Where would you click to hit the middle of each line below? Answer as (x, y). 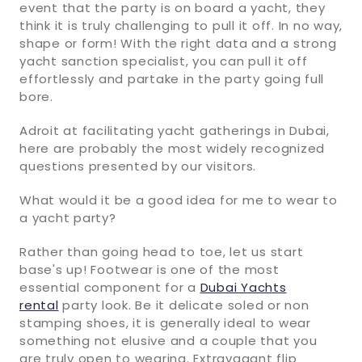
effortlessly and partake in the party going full (172, 78)
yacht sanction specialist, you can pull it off (164, 61)
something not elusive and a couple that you (168, 340)
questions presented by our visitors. (138, 166)
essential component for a (110, 287)
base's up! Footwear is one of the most (149, 269)
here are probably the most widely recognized (172, 148)
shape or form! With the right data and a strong (178, 43)
